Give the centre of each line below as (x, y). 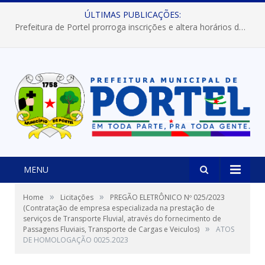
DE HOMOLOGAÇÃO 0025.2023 (76, 240)
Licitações (77, 198)
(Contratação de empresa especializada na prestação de (119, 208)
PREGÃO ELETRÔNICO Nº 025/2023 (167, 198)
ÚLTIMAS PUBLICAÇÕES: (132, 14)
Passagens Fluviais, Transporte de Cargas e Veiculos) (111, 230)
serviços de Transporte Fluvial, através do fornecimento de (122, 219)
